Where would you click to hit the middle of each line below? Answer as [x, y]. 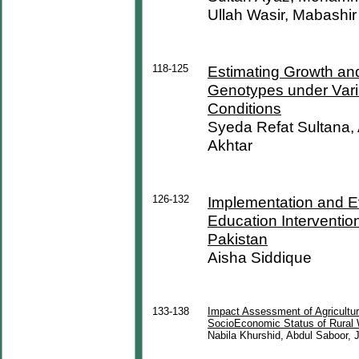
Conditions [244, 108]
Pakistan [238, 239]
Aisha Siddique [260, 257]
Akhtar [230, 145]
